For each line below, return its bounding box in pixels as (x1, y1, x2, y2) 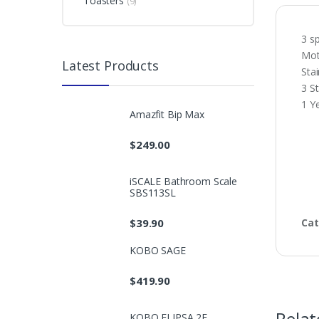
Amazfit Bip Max (130, 107, 204, 121)
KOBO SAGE (130, 243, 186, 257)
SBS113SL (130, 185, 176, 199)
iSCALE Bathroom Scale (130, 174, 238, 188)
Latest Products (62, 57, 159, 75)
